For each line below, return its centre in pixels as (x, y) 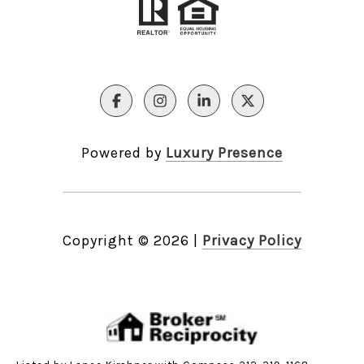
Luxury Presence (224, 152)
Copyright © (106, 240)
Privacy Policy (252, 240)
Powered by (123, 152)
